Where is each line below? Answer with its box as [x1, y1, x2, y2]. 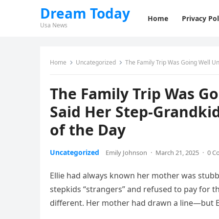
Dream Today [40, 4, 130, 22]
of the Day [50, 120, 126, 140]
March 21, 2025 [155, 148, 199, 157]
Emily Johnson [106, 148, 147, 157]
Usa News [40, 21, 67, 29]
